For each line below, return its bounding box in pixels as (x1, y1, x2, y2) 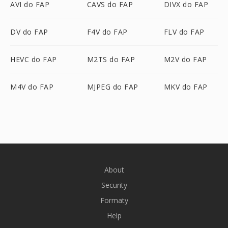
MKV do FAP (163, 82, 208, 92)
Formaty (100, 195, 128, 205)
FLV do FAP (163, 27, 205, 37)
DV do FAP (10, 27, 48, 37)
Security (101, 180, 127, 190)
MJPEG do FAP (87, 82, 138, 92)
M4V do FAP (10, 82, 53, 92)
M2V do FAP (163, 54, 207, 64)
